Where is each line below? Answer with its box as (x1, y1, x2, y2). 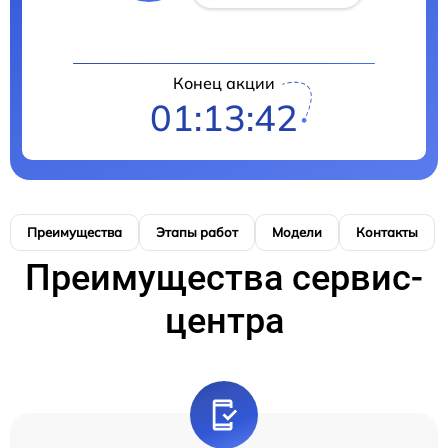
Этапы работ (156, 223, 238, 240)
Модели (272, 223, 322, 240)
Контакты (356, 223, 418, 240)
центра (164, 299, 284, 342)
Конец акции (173, 72, 275, 93)
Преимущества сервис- (25, 256, 423, 299)
